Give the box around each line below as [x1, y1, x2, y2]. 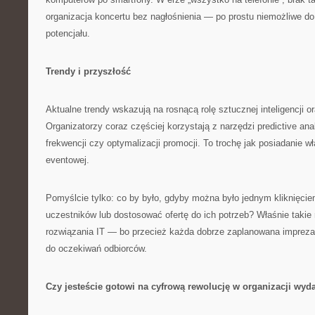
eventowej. [46, 155, 89, 165]
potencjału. [46, 28, 90, 39]
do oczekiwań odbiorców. [46, 243, 147, 254]
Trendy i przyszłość [46, 66, 131, 77]
